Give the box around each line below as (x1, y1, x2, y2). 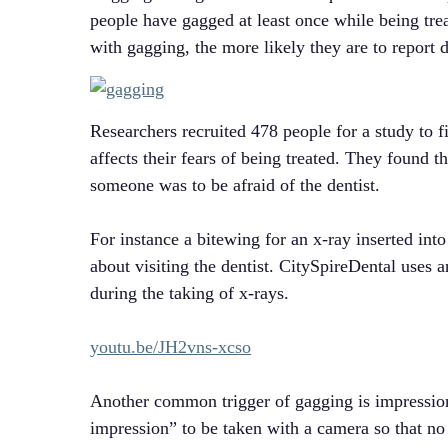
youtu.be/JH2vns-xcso (90, 337, 252, 358)
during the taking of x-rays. (90, 283, 290, 304)
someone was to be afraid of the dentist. (90, 175, 381, 196)
